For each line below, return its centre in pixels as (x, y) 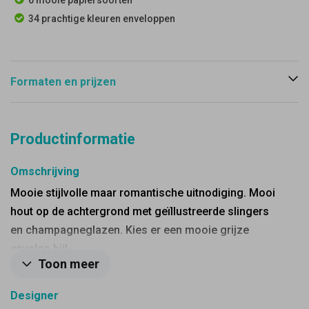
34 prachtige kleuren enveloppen (102, 19)
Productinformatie (73, 139)
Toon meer (69, 264)
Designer (34, 296)
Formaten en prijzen (63, 82)
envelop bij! (39, 249)
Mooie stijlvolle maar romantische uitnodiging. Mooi (143, 193)
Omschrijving (45, 171)
